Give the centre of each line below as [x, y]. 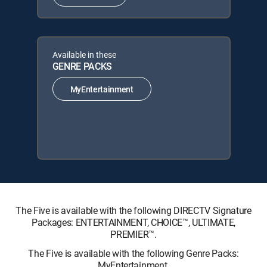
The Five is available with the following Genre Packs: [133, 253]
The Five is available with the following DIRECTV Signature [133, 210]
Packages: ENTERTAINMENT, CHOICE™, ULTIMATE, [133, 222]
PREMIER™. [133, 234]
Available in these [84, 55]
